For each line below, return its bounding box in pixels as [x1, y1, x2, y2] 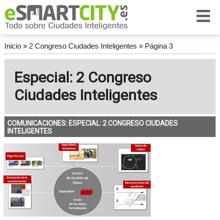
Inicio [4, 42, 21, 50]
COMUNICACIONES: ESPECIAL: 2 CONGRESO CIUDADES [7, 119, 178, 127]
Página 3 [144, 42, 173, 50]
